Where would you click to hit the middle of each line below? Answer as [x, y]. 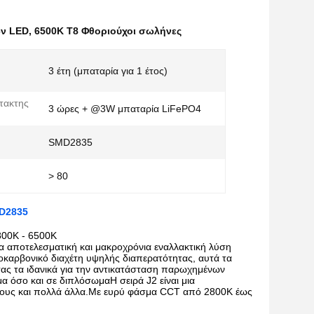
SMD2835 [70, 142]
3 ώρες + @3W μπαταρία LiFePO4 [125, 109]
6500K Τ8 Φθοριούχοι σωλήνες [108, 31]
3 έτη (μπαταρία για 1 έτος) [108, 71]
